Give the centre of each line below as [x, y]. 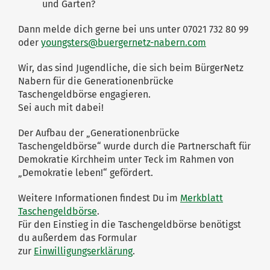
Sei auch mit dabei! [61, 107]
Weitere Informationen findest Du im [99, 198]
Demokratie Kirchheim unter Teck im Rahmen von [126, 159]
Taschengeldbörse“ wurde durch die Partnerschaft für [134, 146]
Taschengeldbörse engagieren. [84, 94]
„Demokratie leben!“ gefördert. [86, 172]
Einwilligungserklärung [83, 251]
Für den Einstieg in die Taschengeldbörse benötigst [130, 224]
